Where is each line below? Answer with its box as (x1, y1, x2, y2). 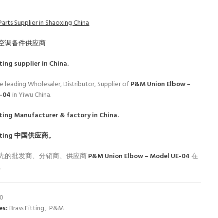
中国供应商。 (13, 130, 55, 142)
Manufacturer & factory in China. (13, 110, 119, 121)
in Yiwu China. (12, 90, 52, 101)
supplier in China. (13, 58, 69, 70)
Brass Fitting (9, 203, 45, 214)
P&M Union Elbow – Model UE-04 (88, 151, 192, 162)
